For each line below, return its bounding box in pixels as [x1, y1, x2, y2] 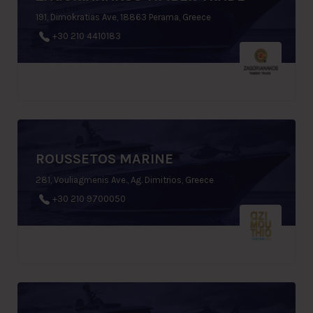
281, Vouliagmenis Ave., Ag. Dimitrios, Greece [36, 174, 214, 185]
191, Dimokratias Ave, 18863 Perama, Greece [36, 12, 211, 23]
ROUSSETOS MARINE [36, 150, 173, 167]
